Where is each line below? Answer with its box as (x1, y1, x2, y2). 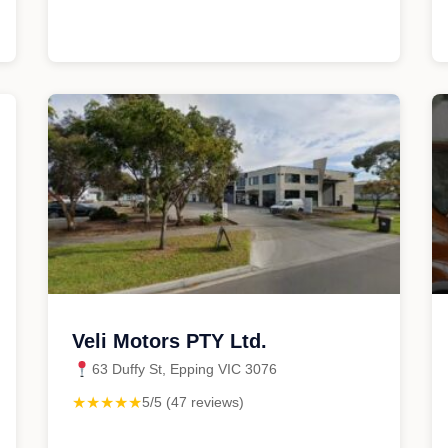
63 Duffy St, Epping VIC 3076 (92, 361, 277, 377)
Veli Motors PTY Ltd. (72, 330, 267, 352)
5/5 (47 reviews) (142, 394, 244, 410)
